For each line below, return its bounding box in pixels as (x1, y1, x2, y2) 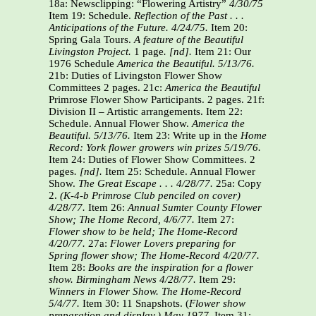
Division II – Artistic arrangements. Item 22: (49, 106, 243, 118)
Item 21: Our (192, 46, 251, 58)
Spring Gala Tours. (49, 34, 134, 46)
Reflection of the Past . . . (134, 10, 244, 22)
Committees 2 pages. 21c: (49, 82, 165, 94)
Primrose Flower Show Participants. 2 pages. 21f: (49, 94, 265, 106)
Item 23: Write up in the (130, 130, 241, 142)
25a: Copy (213, 178, 262, 190)
